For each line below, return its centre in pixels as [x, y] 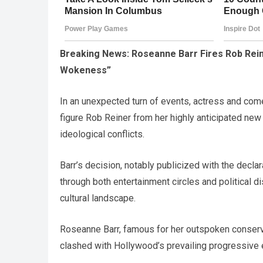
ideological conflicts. [102, 134]
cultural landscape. [98, 198]
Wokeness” [85, 70]
